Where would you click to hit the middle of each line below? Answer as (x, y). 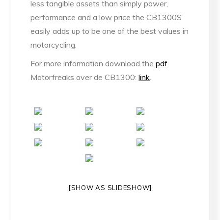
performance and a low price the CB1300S (106, 17)
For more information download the (93, 64)
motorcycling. (54, 45)
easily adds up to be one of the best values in (110, 31)
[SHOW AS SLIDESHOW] (110, 188)
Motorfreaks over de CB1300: (85, 77)
